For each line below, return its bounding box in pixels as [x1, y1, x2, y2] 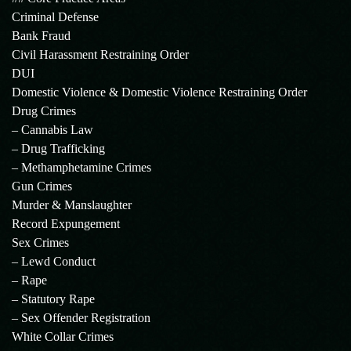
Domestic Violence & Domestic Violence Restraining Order [12, 85, 307, 99]
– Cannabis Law [12, 123, 93, 136]
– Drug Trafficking [12, 142, 105, 155]
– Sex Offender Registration [12, 311, 150, 324]
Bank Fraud [12, 29, 71, 42]
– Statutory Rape [12, 292, 95, 306]
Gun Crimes [12, 179, 72, 193]
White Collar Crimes [12, 330, 114, 343]
